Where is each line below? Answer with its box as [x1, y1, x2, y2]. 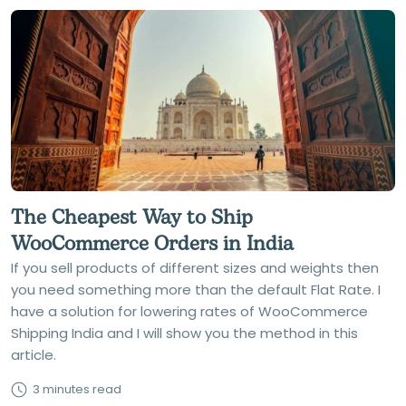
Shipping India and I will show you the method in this [11, 324, 358, 343]
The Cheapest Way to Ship [11, 203, 253, 233]
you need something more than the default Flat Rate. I [11, 280, 381, 299]
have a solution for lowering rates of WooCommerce [11, 302, 368, 321]
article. [11, 345, 56, 364]
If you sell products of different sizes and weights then [11, 258, 379, 277]
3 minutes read [33, 381, 121, 398]
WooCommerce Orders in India [11, 229, 294, 259]
